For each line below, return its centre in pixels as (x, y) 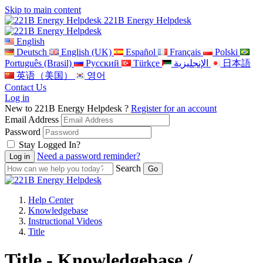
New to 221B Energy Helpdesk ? (68, 108)
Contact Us (26, 87)
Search (128, 168)
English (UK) (86, 52)
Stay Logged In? (50, 145)
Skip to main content (43, 10)
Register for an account (174, 108)
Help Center (51, 200)
